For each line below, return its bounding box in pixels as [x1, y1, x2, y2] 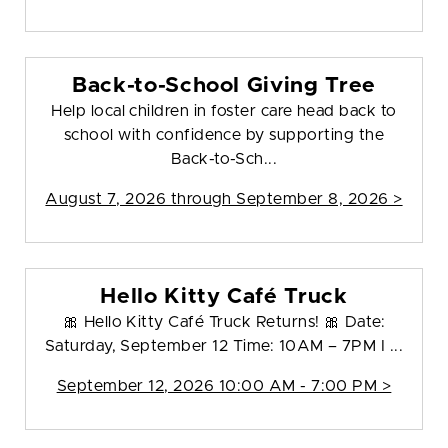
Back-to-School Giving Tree [72, 75, 376, 97]
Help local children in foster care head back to [51, 103, 397, 120]
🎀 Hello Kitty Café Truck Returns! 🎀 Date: [62, 314, 386, 331]
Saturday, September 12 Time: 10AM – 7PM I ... [44, 338, 404, 355]
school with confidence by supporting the [63, 127, 385, 144]
